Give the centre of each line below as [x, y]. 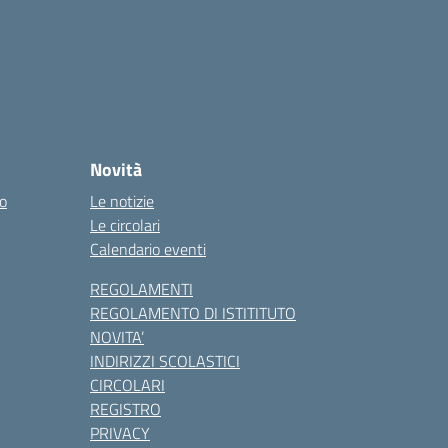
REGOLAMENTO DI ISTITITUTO [193, 313]
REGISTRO [125, 409]
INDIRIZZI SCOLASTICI [165, 361]
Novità [116, 169]
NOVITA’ [117, 337]
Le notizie [122, 201]
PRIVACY [120, 433]
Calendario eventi [148, 249]
